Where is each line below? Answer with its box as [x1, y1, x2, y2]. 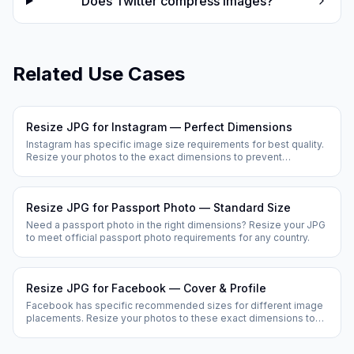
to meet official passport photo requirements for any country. [26, 232, 310, 243]
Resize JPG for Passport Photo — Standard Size [26, 201, 291, 214]
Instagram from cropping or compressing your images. [26, 164, 279, 175]
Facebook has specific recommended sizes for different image [26, 299, 323, 311]
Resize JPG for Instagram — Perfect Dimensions [26, 120, 292, 134]
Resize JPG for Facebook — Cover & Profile [26, 281, 266, 295]
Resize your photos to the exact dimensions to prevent [26, 151, 282, 163]
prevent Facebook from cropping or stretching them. [26, 325, 270, 337]
